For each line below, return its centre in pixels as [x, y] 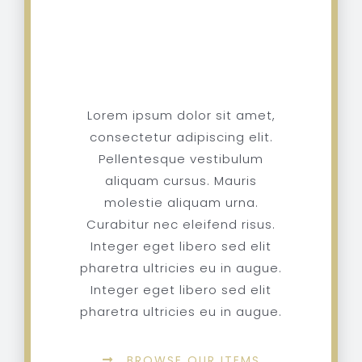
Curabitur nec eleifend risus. [181, 225]
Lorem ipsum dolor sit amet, [181, 116]
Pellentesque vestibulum [181, 159]
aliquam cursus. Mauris [181, 181]
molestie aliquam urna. [181, 203]
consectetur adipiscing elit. [181, 137]
